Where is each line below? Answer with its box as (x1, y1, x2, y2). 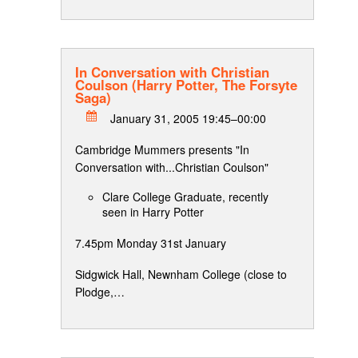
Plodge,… (75, 284, 125, 300)
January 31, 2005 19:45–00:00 (110, 110, 266, 127)
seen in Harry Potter (102, 204, 204, 221)
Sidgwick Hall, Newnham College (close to (75, 266, 287, 283)
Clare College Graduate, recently (102, 189, 268, 205)
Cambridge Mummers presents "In (75, 141, 249, 157)
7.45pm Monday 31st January (75, 234, 226, 251)
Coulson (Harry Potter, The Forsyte (75, 74, 297, 94)
